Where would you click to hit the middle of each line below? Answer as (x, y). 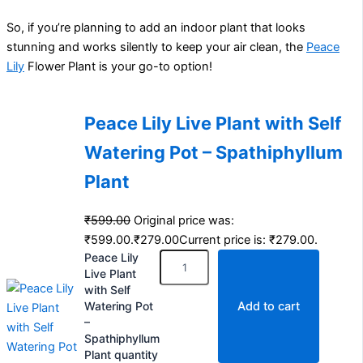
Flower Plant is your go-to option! (118, 66)
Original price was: (184, 220)
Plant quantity (121, 354)
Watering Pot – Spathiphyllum (214, 152)
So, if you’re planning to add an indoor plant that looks (156, 27)
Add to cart (268, 306)
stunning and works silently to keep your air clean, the (156, 47)
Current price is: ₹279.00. (248, 239)
